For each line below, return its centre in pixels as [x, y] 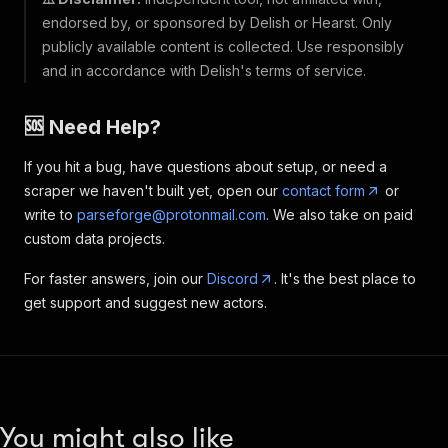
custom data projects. [94, 238]
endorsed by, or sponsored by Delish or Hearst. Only [217, 22]
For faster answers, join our [115, 278]
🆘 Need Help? [92, 127]
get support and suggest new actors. [145, 302]
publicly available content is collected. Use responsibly [223, 46]
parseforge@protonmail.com [171, 214]
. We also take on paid [339, 214]
